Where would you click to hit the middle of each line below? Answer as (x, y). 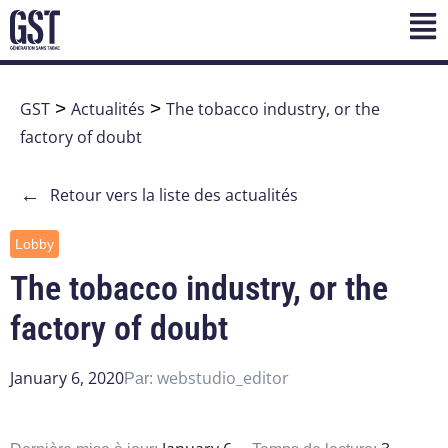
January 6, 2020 (67, 378)
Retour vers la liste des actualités (174, 195)
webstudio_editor (223, 378)
